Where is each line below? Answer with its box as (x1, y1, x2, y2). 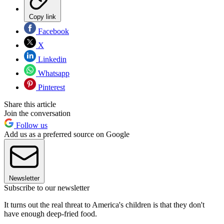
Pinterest (36, 82, 65, 91)
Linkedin (36, 54, 66, 63)
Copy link (29, 12, 56, 20)
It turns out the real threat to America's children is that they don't (4, 200, 204, 209)
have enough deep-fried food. (4, 209, 97, 218)
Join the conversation (4, 108, 70, 117)
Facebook (36, 26, 69, 35)
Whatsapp (36, 68, 69, 77)
